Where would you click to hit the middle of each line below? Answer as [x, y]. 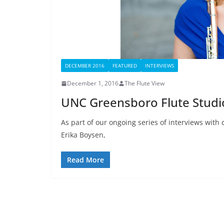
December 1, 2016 [93, 83]
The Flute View [144, 83]
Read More [85, 160]
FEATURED [125, 65]
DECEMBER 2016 [85, 65]
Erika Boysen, [83, 135]
